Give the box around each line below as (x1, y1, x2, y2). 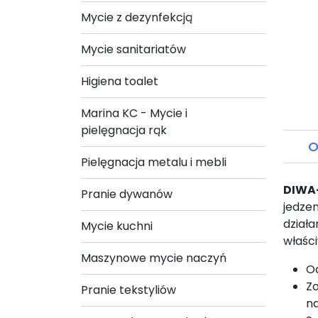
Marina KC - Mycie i (81, 104, 187, 121)
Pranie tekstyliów (81, 281, 176, 298)
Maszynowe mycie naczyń (81, 249, 226, 266)
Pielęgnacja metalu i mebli (81, 153, 226, 170)
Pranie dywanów (81, 185, 172, 202)
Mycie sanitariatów (81, 40, 186, 57)
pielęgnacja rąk (81, 121, 167, 138)
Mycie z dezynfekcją (81, 9, 192, 26)
